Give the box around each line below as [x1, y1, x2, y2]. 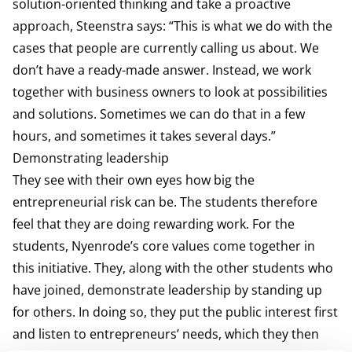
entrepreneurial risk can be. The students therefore [13, 193, 317, 211]
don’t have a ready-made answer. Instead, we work [13, 61, 311, 79]
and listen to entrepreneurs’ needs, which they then [13, 325, 319, 343]
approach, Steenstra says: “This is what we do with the [13, 17, 332, 35]
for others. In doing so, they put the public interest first [13, 303, 338, 321]
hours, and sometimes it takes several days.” [13, 127, 276, 145]
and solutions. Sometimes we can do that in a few [13, 105, 305, 123]
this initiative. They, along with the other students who [13, 259, 333, 277]
